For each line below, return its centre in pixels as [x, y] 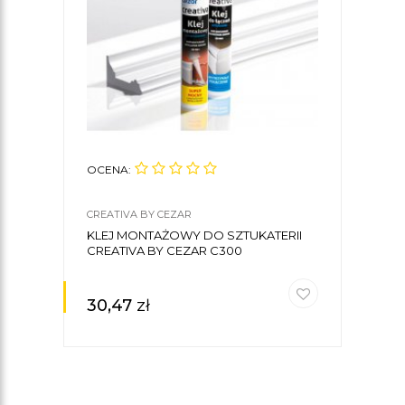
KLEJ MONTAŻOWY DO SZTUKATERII [194, 235]
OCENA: [109, 169]
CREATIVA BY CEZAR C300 [165, 250]
